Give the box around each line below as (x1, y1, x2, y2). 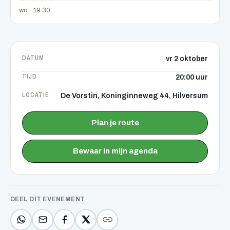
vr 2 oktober (166, 54, 208, 63)
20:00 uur (176, 73, 208, 81)
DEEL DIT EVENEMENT (10, 195, 85, 203)
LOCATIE (22, 90, 49, 99)
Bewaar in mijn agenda (72, 146, 158, 155)
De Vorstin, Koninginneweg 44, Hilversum (61, 91, 208, 100)
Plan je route (91, 118, 139, 127)
